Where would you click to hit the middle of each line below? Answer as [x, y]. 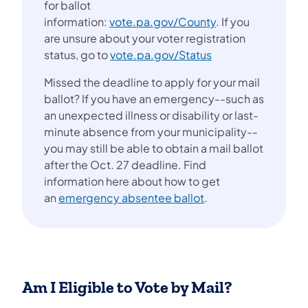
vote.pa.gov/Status [161, 55]
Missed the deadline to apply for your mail [152, 82]
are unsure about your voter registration [145, 38]
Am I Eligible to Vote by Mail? [129, 288]
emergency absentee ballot [131, 198]
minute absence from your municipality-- [151, 132]
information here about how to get [132, 181]
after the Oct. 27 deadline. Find [125, 165]
